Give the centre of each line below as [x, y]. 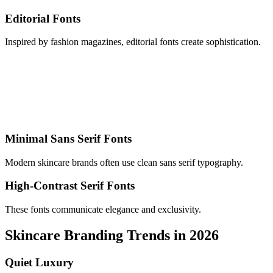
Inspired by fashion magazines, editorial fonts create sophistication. [133, 42]
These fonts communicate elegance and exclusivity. [103, 210]
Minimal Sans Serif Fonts [68, 138]
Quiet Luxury [39, 262]
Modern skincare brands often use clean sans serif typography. [124, 162]
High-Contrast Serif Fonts [70, 186]
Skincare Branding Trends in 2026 [112, 236]
